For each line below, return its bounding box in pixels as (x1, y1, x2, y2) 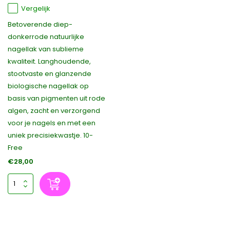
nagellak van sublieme (8, 44, 84, 54)
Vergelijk (21, 3, 50, 13)
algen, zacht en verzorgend (8, 105, 100, 116)
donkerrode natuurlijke (8, 31, 84, 42)
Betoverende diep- (8, 19, 72, 29)
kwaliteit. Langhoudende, (8, 56, 91, 66)
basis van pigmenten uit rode (8, 93, 105, 103)
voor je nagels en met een (8, 118, 95, 128)
